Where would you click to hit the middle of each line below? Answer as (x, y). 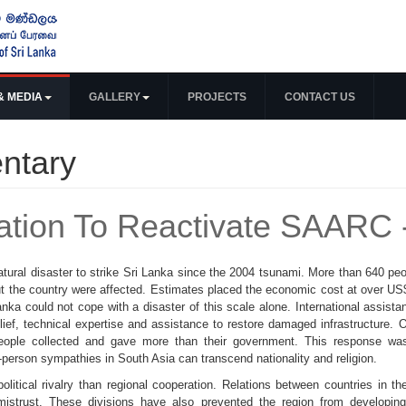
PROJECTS (217, 97)
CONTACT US (320, 97)
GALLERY (115, 97)
